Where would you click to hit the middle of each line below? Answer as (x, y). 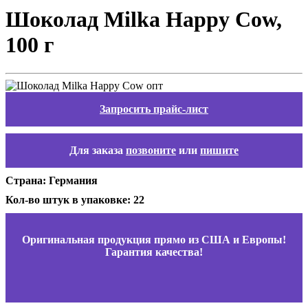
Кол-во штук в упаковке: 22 (75, 199)
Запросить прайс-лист (154, 109)
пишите (219, 150)
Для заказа (98, 150)
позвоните (151, 150)
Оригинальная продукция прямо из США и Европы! (154, 239)
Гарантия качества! (154, 252)
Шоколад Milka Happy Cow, (144, 20)
